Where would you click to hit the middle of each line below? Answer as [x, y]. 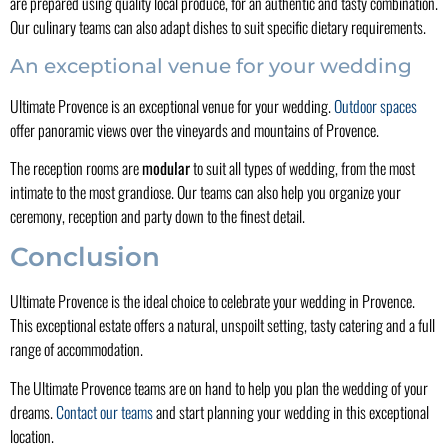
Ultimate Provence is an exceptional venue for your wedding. [172, 105]
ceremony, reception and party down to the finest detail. [157, 215]
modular [166, 167]
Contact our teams [104, 411]
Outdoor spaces [375, 105]
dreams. [33, 411]
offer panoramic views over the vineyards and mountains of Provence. [194, 129]
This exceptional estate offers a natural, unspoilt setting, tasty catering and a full [222, 325]
